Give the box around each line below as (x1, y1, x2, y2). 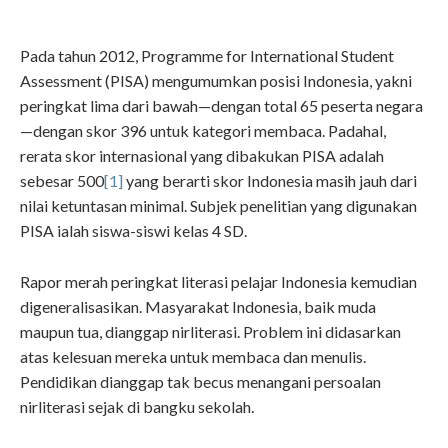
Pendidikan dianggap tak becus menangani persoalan (20, 371, 381, 391)
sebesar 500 (20, 171, 104, 191)
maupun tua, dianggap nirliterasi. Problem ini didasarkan (20, 321, 401, 341)
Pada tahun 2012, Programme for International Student (20, 46, 394, 66)
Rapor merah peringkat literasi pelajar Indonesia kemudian (20, 271, 417, 291)
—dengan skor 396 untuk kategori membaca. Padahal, (20, 121, 386, 141)
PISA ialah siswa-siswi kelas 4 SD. (20, 221, 247, 241)
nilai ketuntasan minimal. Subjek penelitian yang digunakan (20, 196, 417, 216)
